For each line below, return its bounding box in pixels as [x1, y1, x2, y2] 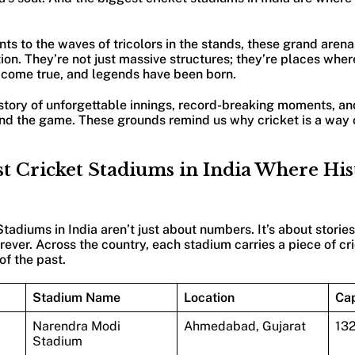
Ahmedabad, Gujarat [183, 318, 306, 334]
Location [183, 289, 235, 305]
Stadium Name [32, 289, 120, 305]
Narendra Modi [32, 318, 120, 334]
